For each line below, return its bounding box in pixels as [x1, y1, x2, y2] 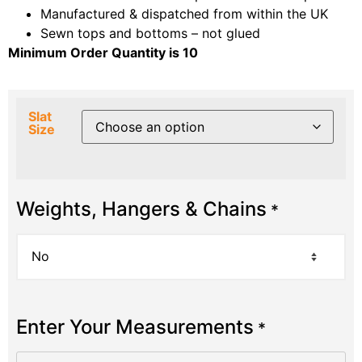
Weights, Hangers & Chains [16, 196, 267, 221]
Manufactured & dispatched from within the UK [40, 5, 328, 22]
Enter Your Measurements [16, 314, 254, 339]
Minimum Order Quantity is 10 [8, 44, 198, 61]
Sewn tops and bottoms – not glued [40, 24, 260, 41]
